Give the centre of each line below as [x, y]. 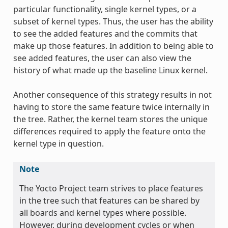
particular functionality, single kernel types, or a [105, 9]
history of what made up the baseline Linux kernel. [110, 70]
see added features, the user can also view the [102, 58]
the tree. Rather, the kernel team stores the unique [110, 119]
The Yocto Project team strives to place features [111, 188]
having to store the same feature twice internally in [111, 107]
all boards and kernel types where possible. [103, 212]
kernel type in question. [58, 143]
